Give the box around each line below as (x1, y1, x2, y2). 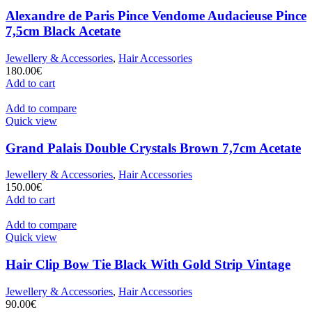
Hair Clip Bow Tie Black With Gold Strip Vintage (6, 257, 290, 272)
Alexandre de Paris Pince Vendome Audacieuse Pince (6, 8, 306, 24)
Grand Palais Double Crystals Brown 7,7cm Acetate (6, 140, 301, 155)
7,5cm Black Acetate (6, 24, 120, 39)
